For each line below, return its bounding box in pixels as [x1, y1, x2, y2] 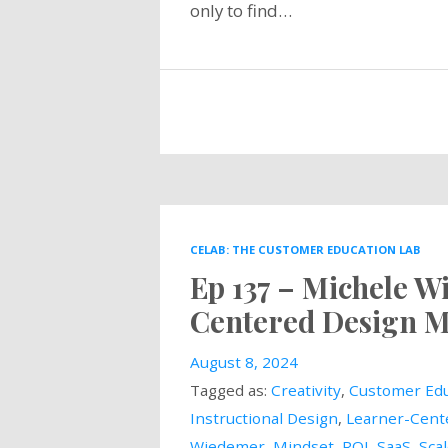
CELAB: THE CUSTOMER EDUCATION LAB [189, 241, 421, 257]
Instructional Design [189, 407, 338, 428]
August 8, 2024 [189, 351, 298, 372]
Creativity [270, 379, 341, 400]
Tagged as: [189, 379, 271, 400]
